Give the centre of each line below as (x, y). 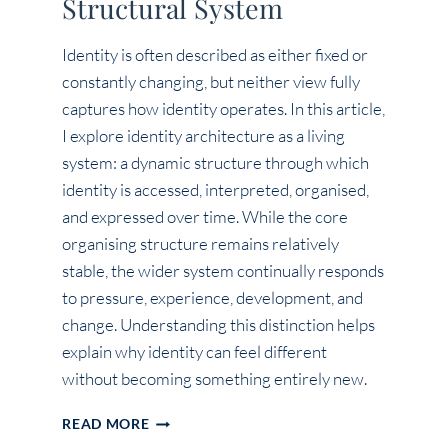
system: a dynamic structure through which (216, 163)
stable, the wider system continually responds (223, 271)
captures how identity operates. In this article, (224, 109)
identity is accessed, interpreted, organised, (216, 190)
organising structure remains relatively (201, 244)
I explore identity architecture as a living (204, 136)
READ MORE (106, 424)
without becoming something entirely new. (215, 379)
